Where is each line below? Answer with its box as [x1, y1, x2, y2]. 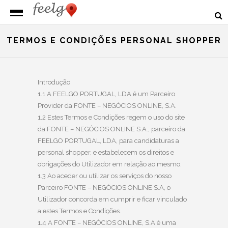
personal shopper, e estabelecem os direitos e [38, 148, 174, 156]
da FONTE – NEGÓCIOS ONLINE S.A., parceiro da [38, 125, 185, 133]
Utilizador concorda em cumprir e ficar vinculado [38, 195, 187, 203]
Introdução [38, 78, 70, 86]
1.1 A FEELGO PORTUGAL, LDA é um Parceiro [38, 90, 175, 98]
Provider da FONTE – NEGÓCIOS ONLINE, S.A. [38, 101, 177, 109]
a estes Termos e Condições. [38, 207, 121, 215]
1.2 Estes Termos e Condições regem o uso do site [38, 113, 185, 121]
